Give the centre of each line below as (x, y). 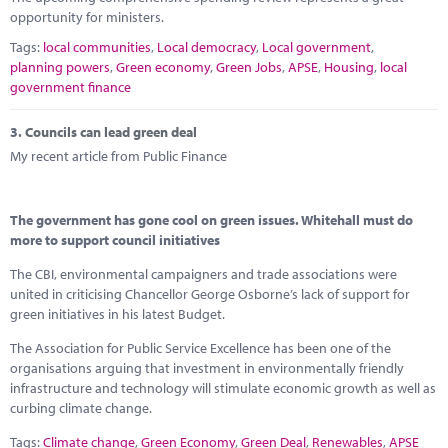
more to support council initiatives (115, 239)
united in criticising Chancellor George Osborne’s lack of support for (210, 293)
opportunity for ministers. (87, 17)
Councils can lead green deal (111, 132)
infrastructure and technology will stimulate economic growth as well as (223, 387)
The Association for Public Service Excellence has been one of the (200, 347)
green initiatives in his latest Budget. (117, 313)
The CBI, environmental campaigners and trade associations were (203, 273)
